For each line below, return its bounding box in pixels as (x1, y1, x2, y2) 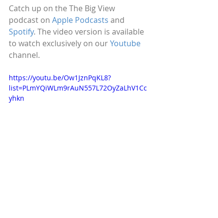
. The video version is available (34, 26, 146, 37)
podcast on (9, 15, 52, 25)
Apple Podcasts (52, 15, 109, 25)
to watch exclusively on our (9, 38, 110, 49)
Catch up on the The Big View (9, 3, 117, 14)
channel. (9, 50, 40, 60)
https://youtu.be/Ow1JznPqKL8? (9, 73, 111, 82)
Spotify (9, 26, 34, 37)
